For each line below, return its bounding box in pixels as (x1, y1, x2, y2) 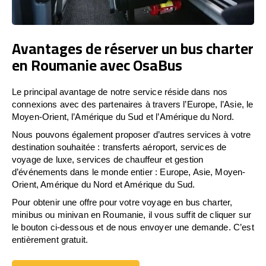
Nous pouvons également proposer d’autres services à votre (12, 129, 251, 140)
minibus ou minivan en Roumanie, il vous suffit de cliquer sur (12, 209, 252, 220)
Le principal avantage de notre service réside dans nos (12, 86, 228, 97)
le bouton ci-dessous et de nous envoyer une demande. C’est (12, 221, 254, 232)
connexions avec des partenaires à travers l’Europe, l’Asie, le (12, 99, 254, 109)
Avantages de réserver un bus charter (12, 34, 254, 62)
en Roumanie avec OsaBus (12, 50, 182, 79)
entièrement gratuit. (12, 234, 88, 245)
